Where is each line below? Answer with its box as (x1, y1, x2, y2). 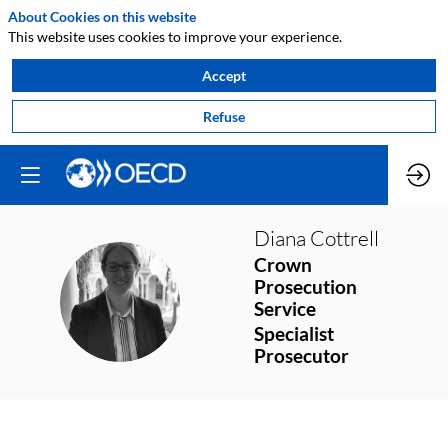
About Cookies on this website (8, 8, 196, 25)
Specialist (254, 323, 334, 346)
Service (254, 297, 316, 320)
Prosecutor (254, 345, 349, 368)
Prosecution (254, 275, 357, 298)
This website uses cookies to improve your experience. (8, 27, 342, 45)
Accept (202, 66, 246, 84)
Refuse (203, 107, 245, 125)
